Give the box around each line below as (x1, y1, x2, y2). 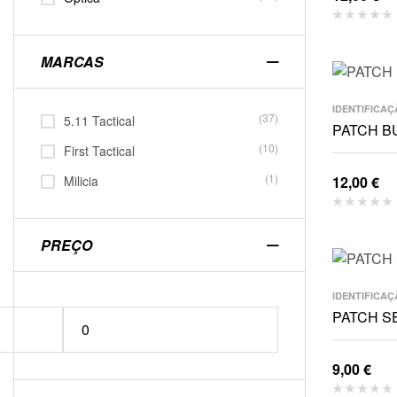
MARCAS (41, 51, 104, 72)
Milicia (64, 172, 98, 190)
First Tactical (64, 142, 135, 160)
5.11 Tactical (64, 112, 135, 129)
